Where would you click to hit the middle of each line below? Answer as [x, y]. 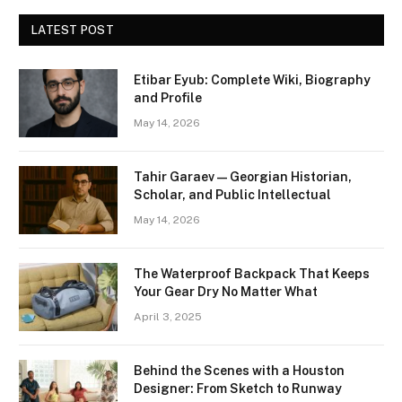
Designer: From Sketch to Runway [238, 388]
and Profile [168, 97]
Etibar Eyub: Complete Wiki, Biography [252, 79]
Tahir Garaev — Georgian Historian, [243, 176]
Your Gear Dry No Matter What [226, 291]
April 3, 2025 [168, 316]
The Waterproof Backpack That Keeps [252, 273]
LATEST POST [73, 30]
